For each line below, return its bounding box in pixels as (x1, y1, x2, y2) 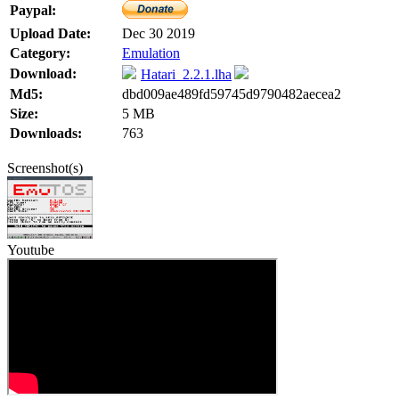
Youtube (7, 241, 54, 257)
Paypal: (10, 3, 56, 19)
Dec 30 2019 (122, 26, 195, 42)
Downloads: (10, 126, 82, 142)
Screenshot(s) (7, 160, 83, 176)
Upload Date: (10, 26, 91, 42)
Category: (10, 45, 70, 61)
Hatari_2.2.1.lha (141, 67, 232, 83)
